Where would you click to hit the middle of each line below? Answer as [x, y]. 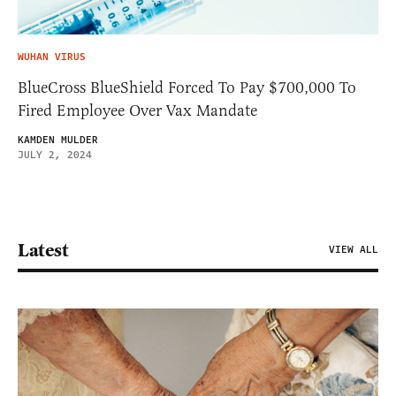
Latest [43, 250]
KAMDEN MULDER [58, 140]
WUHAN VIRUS [52, 57]
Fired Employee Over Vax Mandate [137, 110]
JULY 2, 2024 [55, 155]
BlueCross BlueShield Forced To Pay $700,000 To [187, 87]
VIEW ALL [354, 249]
